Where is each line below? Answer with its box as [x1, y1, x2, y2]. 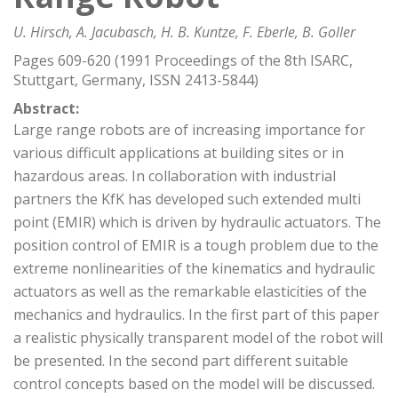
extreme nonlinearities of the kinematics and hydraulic [13, 259, 375, 278]
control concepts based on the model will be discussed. [13, 374, 375, 394]
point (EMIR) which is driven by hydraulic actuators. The [13, 212, 381, 232]
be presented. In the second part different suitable [13, 351, 348, 370]
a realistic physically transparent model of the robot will [13, 328, 383, 347]
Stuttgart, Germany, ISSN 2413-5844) [13, 70, 259, 90]
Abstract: [13, 99, 79, 118]
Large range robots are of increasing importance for [13, 120, 365, 139]
